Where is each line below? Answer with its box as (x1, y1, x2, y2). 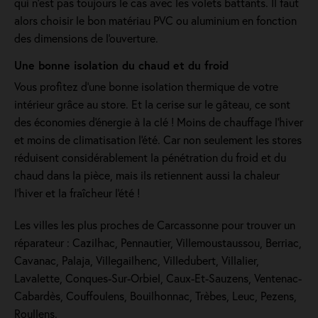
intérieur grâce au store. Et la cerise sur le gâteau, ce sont (14, 97, 290, 111)
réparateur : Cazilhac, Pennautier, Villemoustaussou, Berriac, (14, 235, 302, 250)
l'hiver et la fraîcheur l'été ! (14, 185, 140, 200)
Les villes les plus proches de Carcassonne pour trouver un (14, 217, 295, 232)
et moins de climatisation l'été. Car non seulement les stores (14, 132, 302, 147)
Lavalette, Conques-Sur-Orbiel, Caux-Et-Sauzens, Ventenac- (14, 270, 302, 285)
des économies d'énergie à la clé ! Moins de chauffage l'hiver (14, 114, 303, 129)
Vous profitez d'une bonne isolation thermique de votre (14, 79, 278, 94)
